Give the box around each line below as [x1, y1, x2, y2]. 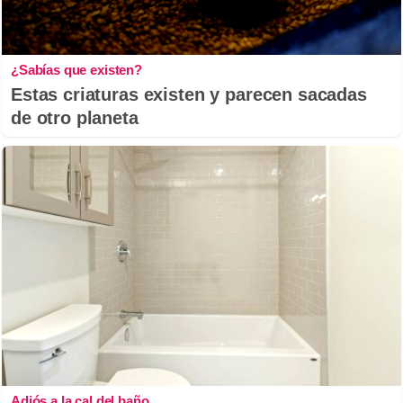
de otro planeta [11, 108, 139, 129]
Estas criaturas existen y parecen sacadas [11, 85, 367, 105]
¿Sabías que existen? [11, 62, 142, 78]
